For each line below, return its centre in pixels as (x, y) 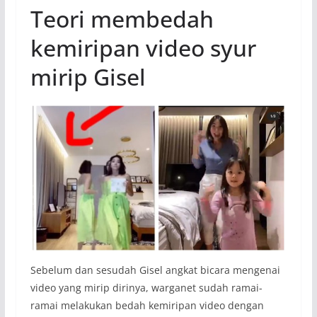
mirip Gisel (88, 77)
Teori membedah (122, 19)
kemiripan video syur (143, 48)
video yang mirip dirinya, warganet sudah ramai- (146, 287)
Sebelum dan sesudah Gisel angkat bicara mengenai (155, 270)
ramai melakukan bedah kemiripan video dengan (147, 305)
